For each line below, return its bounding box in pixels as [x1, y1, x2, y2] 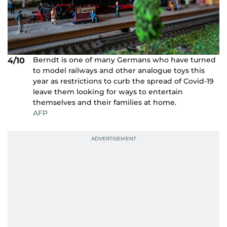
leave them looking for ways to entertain [33, 87, 183, 96]
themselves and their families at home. [33, 97, 176, 107]
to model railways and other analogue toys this [33, 65, 205, 75]
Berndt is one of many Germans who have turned [33, 55, 216, 64]
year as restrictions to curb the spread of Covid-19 [33, 76, 214, 86]
